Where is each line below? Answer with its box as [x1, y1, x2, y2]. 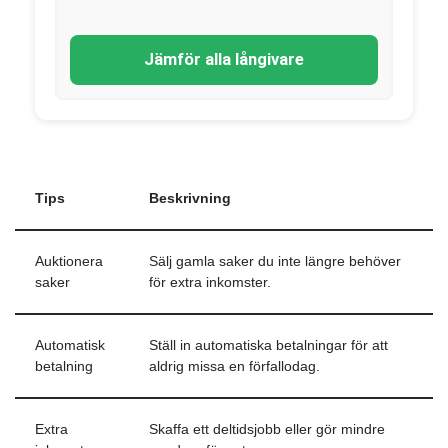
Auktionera [35, 254, 103, 269]
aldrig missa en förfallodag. [149, 359, 320, 374]
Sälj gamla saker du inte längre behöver [149, 254, 401, 269]
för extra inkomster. [149, 275, 271, 290]
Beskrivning [149, 191, 231, 206]
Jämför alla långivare [144, 50, 304, 69]
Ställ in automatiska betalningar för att [149, 338, 388, 353]
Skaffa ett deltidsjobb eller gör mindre [149, 422, 385, 437]
